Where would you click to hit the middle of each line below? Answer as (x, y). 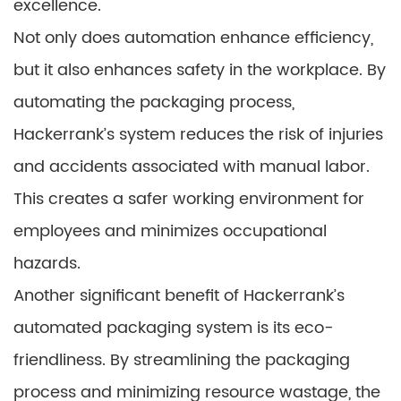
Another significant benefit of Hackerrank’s (179, 296)
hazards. (47, 264)
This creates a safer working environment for (189, 200)
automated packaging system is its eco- (174, 328)
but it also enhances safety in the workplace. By (200, 71)
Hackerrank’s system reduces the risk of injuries (198, 135)
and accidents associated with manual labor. (192, 167)
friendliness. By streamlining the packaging (182, 361)
